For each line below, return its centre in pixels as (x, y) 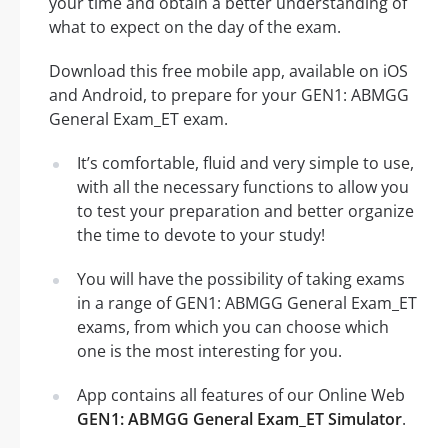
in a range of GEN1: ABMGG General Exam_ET (247, 303)
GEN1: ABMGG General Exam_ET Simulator (239, 419)
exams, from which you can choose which (233, 327)
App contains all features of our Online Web (241, 395)
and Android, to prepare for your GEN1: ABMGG (229, 95)
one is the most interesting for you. (209, 351)
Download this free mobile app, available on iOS (228, 71)
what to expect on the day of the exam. (195, 27)
